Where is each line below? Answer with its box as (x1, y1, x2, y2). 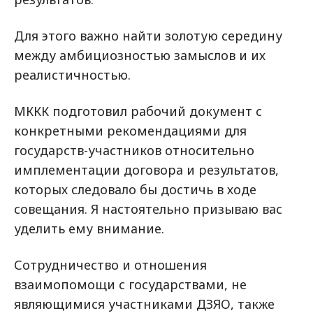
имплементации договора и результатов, (14, 161, 279, 178)
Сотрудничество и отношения (14, 256, 207, 273)
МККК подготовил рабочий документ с (14, 103, 262, 119)
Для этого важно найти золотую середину (14, 27, 282, 44)
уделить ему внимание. (14, 220, 164, 237)
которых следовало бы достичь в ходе (14, 181, 256, 198)
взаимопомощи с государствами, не (14, 276, 247, 293)
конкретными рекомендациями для (14, 122, 247, 139)
